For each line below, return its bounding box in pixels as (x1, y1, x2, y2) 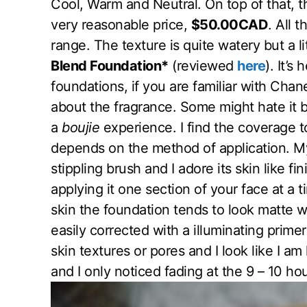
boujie (58, 119, 99, 136)
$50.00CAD (191, 16, 268, 34)
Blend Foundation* (51, 58, 169, 75)
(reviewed (168, 58, 237, 75)
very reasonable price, (51, 16, 191, 34)
